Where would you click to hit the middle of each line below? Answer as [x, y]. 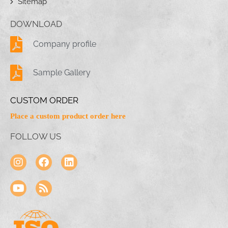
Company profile [65, 44]
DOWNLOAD [36, 24]
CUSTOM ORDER [44, 101]
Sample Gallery [62, 73]
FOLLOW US [36, 137]
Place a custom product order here [68, 116]
